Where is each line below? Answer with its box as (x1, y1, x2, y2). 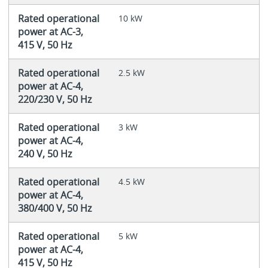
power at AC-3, (17, 25, 83, 38)
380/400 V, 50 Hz (17, 201, 92, 215)
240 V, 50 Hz (17, 147, 72, 160)
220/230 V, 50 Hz (17, 92, 92, 106)
